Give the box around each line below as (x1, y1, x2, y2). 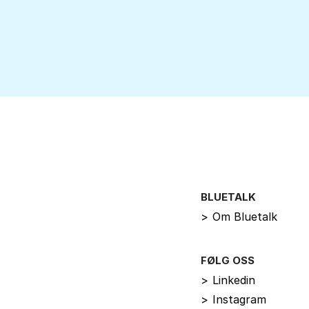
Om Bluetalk (212, 209, 278, 223)
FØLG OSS (201, 253, 255, 267)
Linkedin (212, 272, 256, 287)
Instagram (212, 292, 267, 306)
